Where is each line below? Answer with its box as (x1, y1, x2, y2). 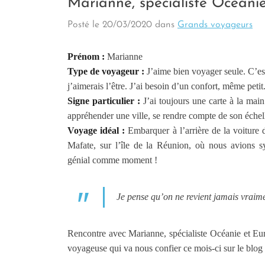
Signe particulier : (67, 95, 143, 106)
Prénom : (67, 51, 105, 62)
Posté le (67, 20, 102, 30)
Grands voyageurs (177, 20, 253, 30)
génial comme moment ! (67, 154, 157, 165)
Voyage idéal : (67, 125, 125, 135)
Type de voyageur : (67, 66, 145, 76)
